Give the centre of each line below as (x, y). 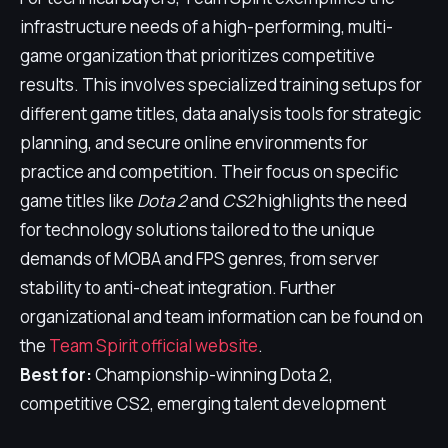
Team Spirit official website (153, 345)
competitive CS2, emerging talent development (203, 403)
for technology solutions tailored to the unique (197, 229)
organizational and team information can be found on (221, 316)
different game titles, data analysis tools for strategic (220, 113)
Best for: (56, 374)
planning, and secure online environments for (194, 142)
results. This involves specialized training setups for (221, 84)
